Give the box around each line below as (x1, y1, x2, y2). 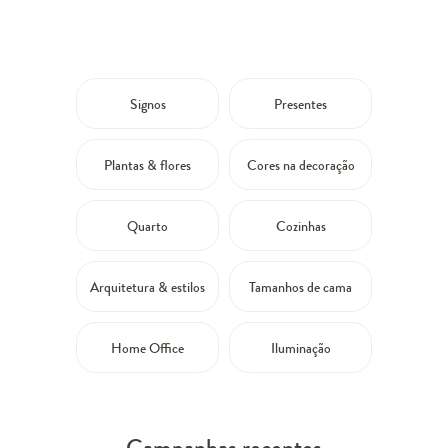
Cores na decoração (246, 155, 355, 176)
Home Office (111, 338, 184, 359)
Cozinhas (275, 216, 326, 237)
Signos (129, 94, 166, 115)
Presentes (274, 94, 327, 115)
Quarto (127, 216, 168, 237)
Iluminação (270, 338, 331, 359)
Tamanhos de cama (249, 277, 352, 298)
